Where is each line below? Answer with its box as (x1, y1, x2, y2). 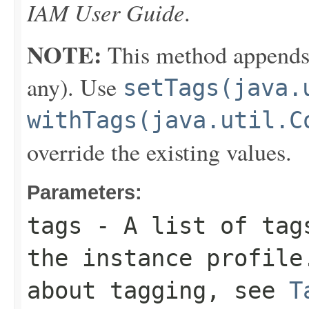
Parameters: (27, 181, 142, 203)
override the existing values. (27, 136, 292, 168)
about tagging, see (27, 277, 289, 304)
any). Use (27, 71, 123, 103)
